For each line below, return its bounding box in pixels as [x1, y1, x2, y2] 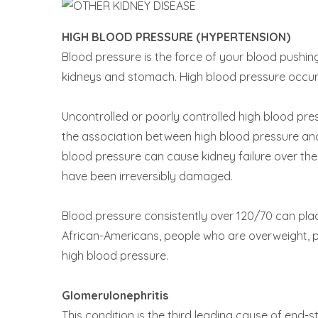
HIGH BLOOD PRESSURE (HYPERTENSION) [62, 30, 290, 44]
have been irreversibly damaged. [62, 169, 233, 183]
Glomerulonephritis [62, 288, 168, 302]
